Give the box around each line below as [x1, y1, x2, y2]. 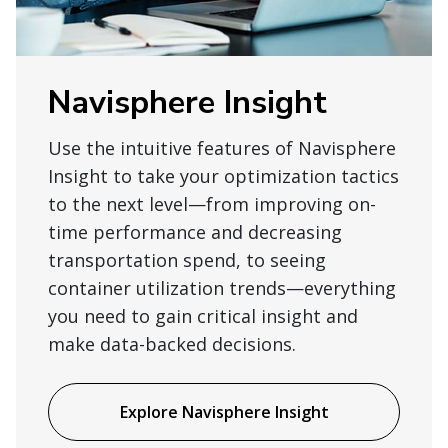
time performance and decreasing [48, 219, 342, 244]
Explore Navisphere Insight [119, 400, 329, 423]
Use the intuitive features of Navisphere [48, 135, 396, 160]
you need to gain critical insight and [48, 303, 358, 328]
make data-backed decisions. [48, 331, 296, 356]
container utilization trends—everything [48, 275, 396, 300]
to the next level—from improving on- [48, 191, 376, 216]
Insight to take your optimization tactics [48, 163, 399, 188]
